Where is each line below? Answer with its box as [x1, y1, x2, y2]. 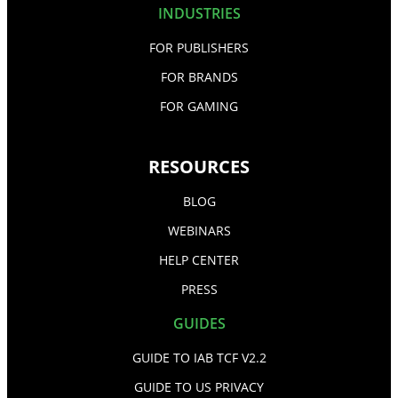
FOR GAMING [160, 97, 238, 115]
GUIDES [172, 313, 226, 333]
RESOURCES [148, 154, 250, 179]
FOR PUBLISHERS [149, 38, 249, 56]
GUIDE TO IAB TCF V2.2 [131, 348, 267, 366]
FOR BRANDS [160, 68, 238, 85]
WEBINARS [167, 221, 231, 239]
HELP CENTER [159, 251, 239, 268]
